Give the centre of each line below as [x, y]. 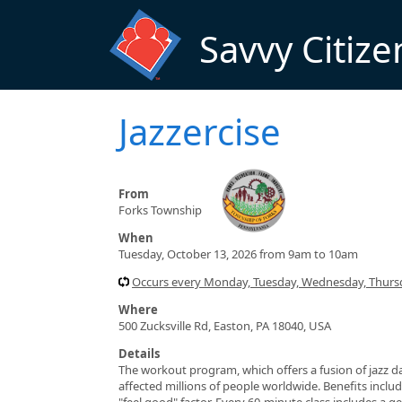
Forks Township [160, 210]
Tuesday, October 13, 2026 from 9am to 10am [238, 253]
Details [139, 353]
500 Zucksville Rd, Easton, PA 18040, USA [225, 325]
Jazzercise [200, 131]
